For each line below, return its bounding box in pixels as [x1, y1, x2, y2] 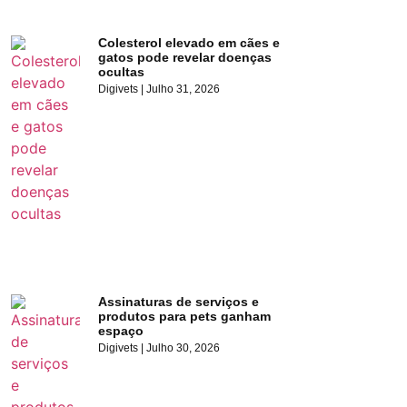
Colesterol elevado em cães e [98, 35, 281, 50]
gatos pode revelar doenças [98, 49, 273, 65]
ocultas [98, 64, 145, 79]
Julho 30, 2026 [144, 342, 221, 354]
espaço [98, 323, 144, 338]
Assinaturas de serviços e [98, 294, 260, 309]
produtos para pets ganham [98, 309, 272, 323]
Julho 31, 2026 [144, 82, 221, 95]
